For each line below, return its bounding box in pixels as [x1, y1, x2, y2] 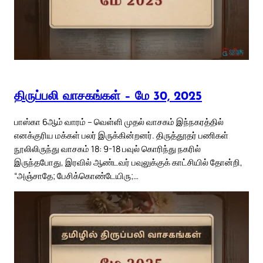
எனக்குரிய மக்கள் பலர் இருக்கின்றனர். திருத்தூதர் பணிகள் [14, 129, 228, 141]
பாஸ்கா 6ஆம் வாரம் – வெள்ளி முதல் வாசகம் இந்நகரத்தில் [14, 115, 224, 127]
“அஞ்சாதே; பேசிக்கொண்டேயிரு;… [14, 169, 139, 181]
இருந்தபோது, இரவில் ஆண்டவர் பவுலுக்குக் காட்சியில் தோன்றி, [14, 156, 242, 168]
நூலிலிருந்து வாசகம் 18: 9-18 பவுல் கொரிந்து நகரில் [14, 142, 201, 154]
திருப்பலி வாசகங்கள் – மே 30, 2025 [14, 90, 202, 103]
